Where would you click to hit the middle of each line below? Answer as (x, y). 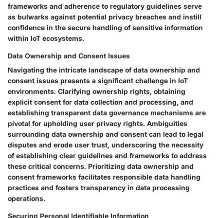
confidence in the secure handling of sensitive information (105, 28)
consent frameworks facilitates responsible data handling (104, 177)
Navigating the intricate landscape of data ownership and (104, 70)
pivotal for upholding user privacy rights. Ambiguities (98, 124)
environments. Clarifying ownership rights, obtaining (97, 91)
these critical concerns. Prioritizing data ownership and (101, 166)
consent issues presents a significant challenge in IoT (98, 81)
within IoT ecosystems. (46, 38)
